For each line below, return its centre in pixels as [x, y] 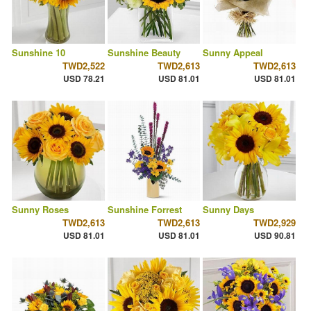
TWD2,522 [83, 66]
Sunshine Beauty [144, 53]
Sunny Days [229, 210]
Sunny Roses [40, 210]
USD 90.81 [275, 236]
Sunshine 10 [39, 53]
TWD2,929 [274, 223]
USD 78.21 [84, 79]
